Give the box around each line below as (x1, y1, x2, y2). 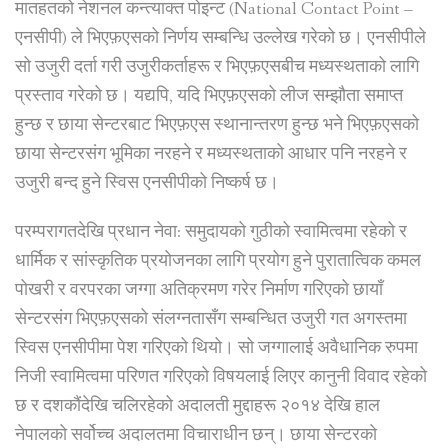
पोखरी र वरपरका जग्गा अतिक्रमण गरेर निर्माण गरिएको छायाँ (15, 279, 383, 303)
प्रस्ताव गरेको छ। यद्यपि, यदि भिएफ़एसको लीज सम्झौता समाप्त (15, 85, 403, 109)
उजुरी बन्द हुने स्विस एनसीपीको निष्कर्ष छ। (15, 172, 279, 196)
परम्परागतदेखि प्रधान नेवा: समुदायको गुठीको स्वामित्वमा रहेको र (15, 221, 407, 245)
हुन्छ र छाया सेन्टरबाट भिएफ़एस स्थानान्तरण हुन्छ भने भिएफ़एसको (15, 114, 419, 138)
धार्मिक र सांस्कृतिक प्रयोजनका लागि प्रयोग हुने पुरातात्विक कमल (15, 250, 421, 274)
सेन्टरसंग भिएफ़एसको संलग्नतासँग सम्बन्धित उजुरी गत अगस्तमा (15, 308, 407, 332)
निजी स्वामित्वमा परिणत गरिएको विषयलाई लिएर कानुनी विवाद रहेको (15, 366, 427, 390)
